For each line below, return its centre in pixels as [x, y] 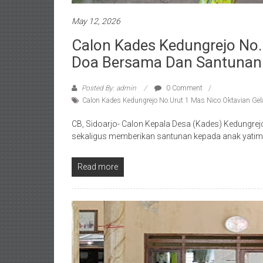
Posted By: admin [109, 88]
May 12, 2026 [96, 21]
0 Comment [183, 88]
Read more [98, 166]
